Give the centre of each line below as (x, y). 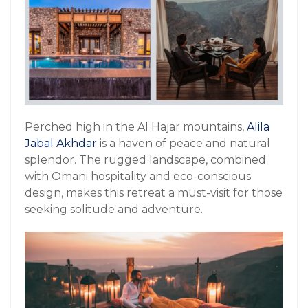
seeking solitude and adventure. (114, 209)
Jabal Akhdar (61, 143)
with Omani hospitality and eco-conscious (138, 176)
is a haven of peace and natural (184, 143)
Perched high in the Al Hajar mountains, (136, 126)
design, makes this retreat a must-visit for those (154, 192)
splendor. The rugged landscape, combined (145, 159)
